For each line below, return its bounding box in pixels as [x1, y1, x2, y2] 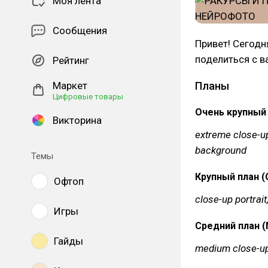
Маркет [53, 80, 87, 92]
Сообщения [53, 25, 107, 36]
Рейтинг [53, 54, 89, 66]
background [195, 144, 246, 156]
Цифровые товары [53, 92, 123, 101]
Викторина [53, 114, 102, 126]
